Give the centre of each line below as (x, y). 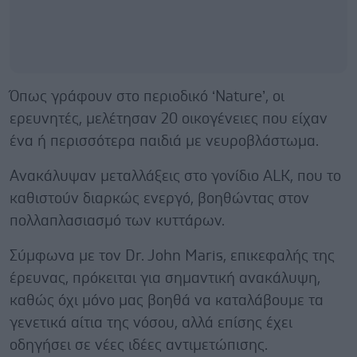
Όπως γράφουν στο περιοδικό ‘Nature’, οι (147, 97)
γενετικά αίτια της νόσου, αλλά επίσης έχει (151, 323)
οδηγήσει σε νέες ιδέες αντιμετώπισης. (139, 345)
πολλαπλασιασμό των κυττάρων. (117, 221)
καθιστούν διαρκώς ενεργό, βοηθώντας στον (159, 199)
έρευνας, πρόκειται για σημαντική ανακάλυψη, (165, 279)
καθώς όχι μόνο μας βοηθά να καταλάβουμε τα (167, 301)
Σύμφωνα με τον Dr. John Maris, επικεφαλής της (172, 256)
